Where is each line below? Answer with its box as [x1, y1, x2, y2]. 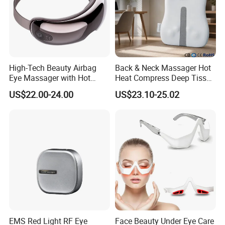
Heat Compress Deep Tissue [115, 72, 215, 83]
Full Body [115, 82, 148, 93]
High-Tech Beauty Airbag [9, 62, 97, 73]
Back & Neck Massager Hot [115, 62, 211, 73]
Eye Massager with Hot [9, 72, 91, 83]
